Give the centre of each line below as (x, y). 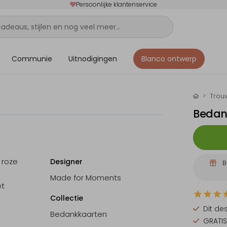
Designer (66, 162)
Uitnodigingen (93, 59)
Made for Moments (85, 178)
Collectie (66, 198)
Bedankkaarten (78, 214)
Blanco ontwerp (169, 59)
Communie (32, 59)
